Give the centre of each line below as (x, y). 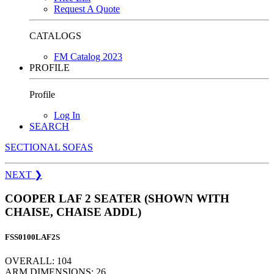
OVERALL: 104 (38, 261)
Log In (67, 115)
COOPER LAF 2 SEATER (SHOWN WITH (117, 198)
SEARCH (49, 126)
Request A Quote (87, 9)
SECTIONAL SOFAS (49, 147)
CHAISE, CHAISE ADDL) (73, 212)
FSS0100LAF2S (32, 237)
